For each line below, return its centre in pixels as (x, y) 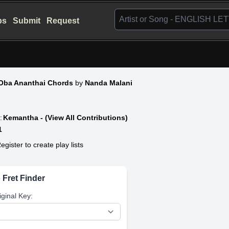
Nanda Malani (109, 83)
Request (63, 21)
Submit (27, 21)
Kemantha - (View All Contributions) (66, 117)
